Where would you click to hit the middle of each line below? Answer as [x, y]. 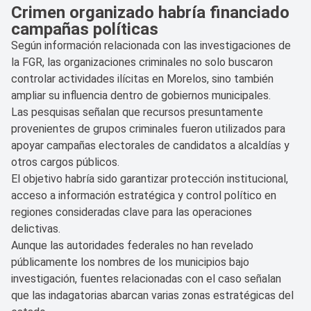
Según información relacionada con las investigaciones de [151, 45]
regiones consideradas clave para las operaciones [132, 212]
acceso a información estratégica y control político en [144, 195]
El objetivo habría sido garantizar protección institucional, [150, 178]
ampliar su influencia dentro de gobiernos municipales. [141, 95]
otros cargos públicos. [65, 162]
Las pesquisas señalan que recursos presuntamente [137, 112]
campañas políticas [85, 29]
